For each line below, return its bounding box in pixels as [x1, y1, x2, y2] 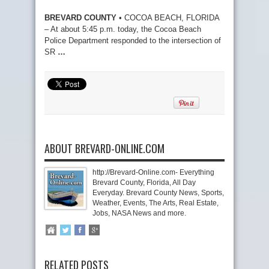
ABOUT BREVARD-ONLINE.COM [44, 141, 165, 156]
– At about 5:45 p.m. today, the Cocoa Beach [44, 25, 201, 34]
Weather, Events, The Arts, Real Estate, [92, 199, 219, 207]
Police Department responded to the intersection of [44, 36, 221, 45]
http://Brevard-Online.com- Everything [92, 168, 214, 177]
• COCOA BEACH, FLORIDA [116, 13, 219, 22]
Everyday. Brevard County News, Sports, [92, 189, 224, 197]
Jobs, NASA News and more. [92, 209, 186, 217]
